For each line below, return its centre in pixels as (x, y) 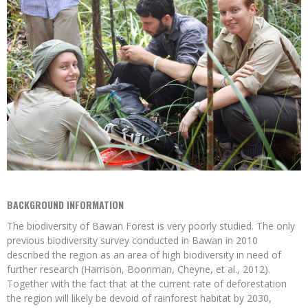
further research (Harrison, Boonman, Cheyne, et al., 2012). (139, 269)
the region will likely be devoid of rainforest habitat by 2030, (139, 298)
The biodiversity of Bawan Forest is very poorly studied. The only (151, 225)
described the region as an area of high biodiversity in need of (144, 254)
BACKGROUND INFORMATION (65, 204)
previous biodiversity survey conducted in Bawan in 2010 (132, 240)
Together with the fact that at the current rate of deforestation (147, 283)
